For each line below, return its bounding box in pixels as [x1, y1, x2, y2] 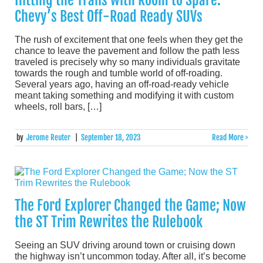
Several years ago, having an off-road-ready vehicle [15, 79, 229, 89]
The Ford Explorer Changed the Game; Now [15, 197, 246, 215]
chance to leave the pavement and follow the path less [15, 45, 240, 56]
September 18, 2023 [80, 133, 141, 143]
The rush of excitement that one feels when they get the [15, 34, 243, 45]
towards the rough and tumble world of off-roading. [15, 68, 222, 78]
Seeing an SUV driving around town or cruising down [15, 240, 235, 251]
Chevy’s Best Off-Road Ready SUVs [15, 7, 203, 25]
